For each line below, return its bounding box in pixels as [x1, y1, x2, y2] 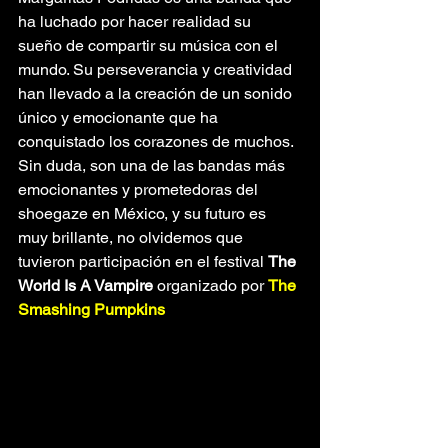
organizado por [157, 275, 268, 295]
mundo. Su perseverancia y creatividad [18, 59, 296, 79]
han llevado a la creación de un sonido [18, 83, 296, 103]
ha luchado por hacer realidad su [18, 11, 255, 31]
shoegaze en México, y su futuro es [18, 203, 270, 223]
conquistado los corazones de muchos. [18, 131, 297, 151]
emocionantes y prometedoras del [18, 179, 262, 199]
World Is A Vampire [18, 275, 157, 295]
